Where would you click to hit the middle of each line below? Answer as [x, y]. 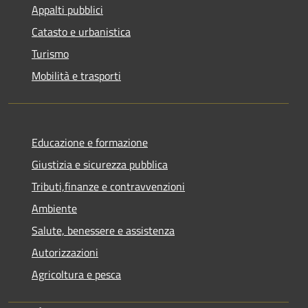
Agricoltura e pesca [76, 274]
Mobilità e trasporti [76, 75]
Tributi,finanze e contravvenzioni [108, 186]
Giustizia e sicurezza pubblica [100, 164]
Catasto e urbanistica [81, 31]
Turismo [50, 53]
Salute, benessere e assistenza [103, 230]
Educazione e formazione [90, 142]
